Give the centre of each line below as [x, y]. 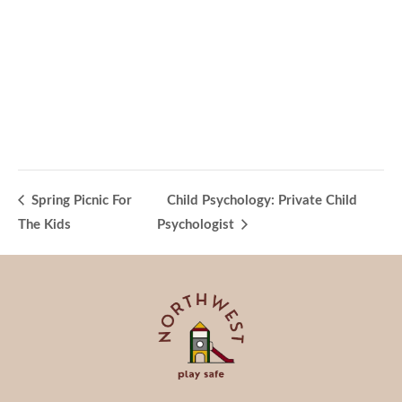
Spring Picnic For [80, 201]
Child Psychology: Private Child [262, 201]
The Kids [44, 225]
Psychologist [198, 225]
